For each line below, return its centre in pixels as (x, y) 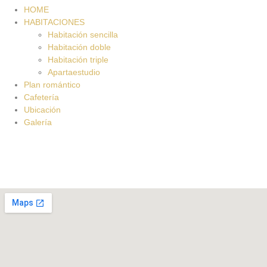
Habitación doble (79, 47)
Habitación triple (78, 60)
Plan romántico (52, 85)
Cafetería (41, 97)
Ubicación (42, 110)
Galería (38, 122)
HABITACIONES (54, 22)
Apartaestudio (74, 72)
